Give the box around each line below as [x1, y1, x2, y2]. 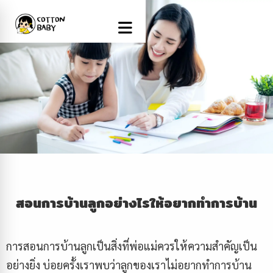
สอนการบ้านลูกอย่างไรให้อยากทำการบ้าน [16, 193, 257, 213]
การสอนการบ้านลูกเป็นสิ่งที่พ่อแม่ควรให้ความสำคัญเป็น [6, 239, 257, 253]
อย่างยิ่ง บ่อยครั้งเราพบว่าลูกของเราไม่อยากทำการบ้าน [6, 258, 252, 272]
